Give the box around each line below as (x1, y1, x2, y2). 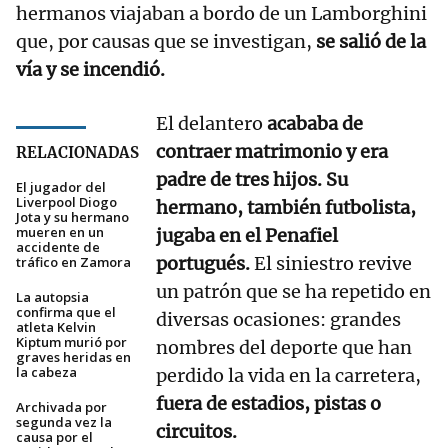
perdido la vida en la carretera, (156, 364, 421, 388)
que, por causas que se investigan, (16, 30, 316, 54)
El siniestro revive (250, 252, 412, 276)
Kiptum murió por (16, 333, 127, 352)
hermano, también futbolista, (156, 196, 416, 220)
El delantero (156, 112, 263, 136)
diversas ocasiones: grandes (156, 308, 401, 332)
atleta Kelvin (16, 318, 96, 337)
